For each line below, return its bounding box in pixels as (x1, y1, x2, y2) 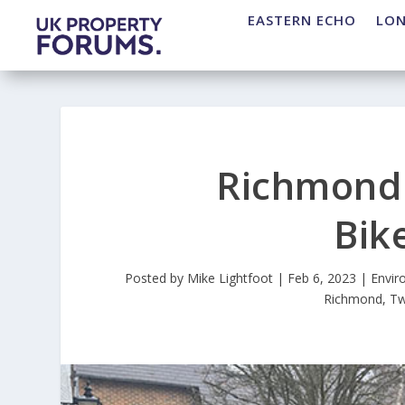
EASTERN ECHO (248, 11, 356, 30)
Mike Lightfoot (187, 269, 274, 287)
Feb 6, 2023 (287, 269, 357, 287)
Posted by (125, 269, 188, 287)
